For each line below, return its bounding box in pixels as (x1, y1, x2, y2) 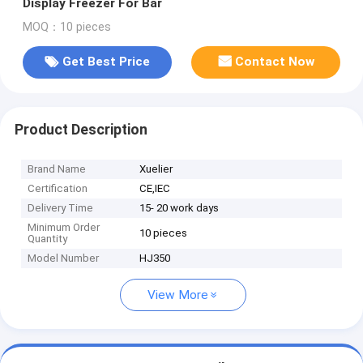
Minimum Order (28, 221, 100, 234)
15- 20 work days (139, 202, 220, 215)
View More (147, 288, 208, 303)
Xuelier (139, 163, 173, 176)
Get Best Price (62, 54, 150, 70)
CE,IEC (139, 182, 171, 195)
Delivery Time (28, 202, 94, 215)
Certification (28, 182, 88, 195)
